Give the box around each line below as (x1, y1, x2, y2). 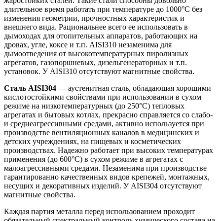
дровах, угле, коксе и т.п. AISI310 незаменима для (4, 40, 172, 49)
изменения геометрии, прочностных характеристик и (4, 13, 184, 22)
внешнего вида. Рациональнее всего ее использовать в (4, 22, 188, 31)
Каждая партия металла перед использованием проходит (4, 207, 195, 216)
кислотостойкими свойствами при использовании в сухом (4, 92, 201, 101)
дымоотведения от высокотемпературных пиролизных (4, 49, 188, 58)
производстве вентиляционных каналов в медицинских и (4, 128, 199, 137)
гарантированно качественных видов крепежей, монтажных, (4, 172, 210, 181)
